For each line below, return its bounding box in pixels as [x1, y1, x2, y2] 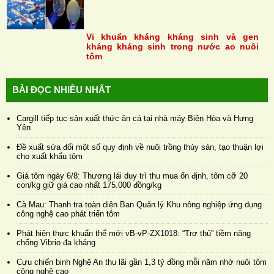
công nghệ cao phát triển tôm [17, 209, 120, 218]
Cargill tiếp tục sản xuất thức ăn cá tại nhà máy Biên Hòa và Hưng [17, 113, 253, 123]
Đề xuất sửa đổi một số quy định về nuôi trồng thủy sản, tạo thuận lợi [17, 142, 264, 152]
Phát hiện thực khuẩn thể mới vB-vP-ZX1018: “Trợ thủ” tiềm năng [17, 228, 251, 238]
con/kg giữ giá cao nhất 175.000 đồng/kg [17, 180, 161, 190]
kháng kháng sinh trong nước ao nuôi [86, 41, 259, 51]
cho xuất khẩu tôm [17, 151, 83, 161]
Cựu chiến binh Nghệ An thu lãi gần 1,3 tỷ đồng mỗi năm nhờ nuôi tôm [17, 257, 267, 267]
